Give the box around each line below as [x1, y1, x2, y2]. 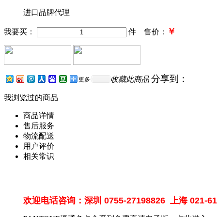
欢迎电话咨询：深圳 [23, 195, 102, 205]
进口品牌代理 [23, 8, 70, 16]
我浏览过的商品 [4, 93, 58, 102]
